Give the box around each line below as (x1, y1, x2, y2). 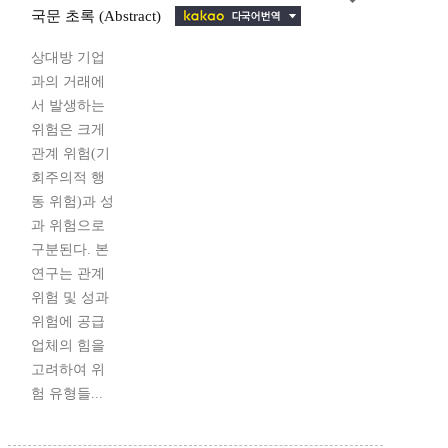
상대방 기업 (31, 50, 105, 66)
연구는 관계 (31, 266, 105, 282)
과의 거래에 (31, 74, 105, 90)
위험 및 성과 (31, 290, 109, 306)
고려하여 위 (31, 362, 105, 378)
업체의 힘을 (31, 338, 105, 354)
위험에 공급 (31, 314, 105, 330)
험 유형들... (31, 386, 103, 402)
